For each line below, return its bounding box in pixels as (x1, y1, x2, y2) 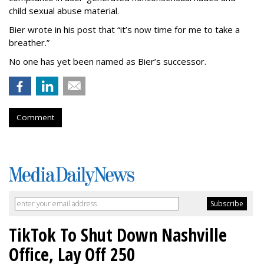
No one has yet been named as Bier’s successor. (9, 55, 206, 68)
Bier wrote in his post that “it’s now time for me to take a (9, 24, 240, 36)
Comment (16, 112, 54, 123)
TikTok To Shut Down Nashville (9, 223, 227, 247)
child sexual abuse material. (9, 5, 119, 17)
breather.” (9, 37, 49, 49)
